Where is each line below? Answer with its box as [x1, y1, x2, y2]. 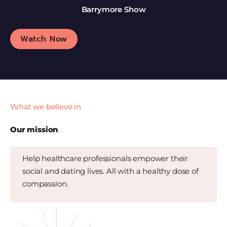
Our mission [10, 125, 58, 135]
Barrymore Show [81, 5, 146, 15]
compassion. [22, 179, 68, 189]
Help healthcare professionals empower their [22, 154, 188, 164]
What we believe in [10, 102, 82, 112]
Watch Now [20, 33, 67, 46]
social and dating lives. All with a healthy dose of [22, 166, 199, 176]
